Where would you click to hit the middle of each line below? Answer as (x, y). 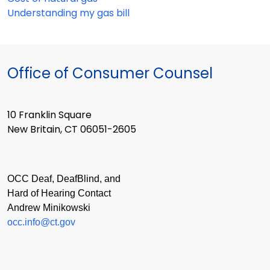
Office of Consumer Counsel (110, 73)
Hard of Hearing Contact (59, 193)
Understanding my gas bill (68, 13)
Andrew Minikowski (49, 207)
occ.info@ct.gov (41, 222)
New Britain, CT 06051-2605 (72, 130)
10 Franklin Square (54, 115)
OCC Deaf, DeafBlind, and (64, 178)
